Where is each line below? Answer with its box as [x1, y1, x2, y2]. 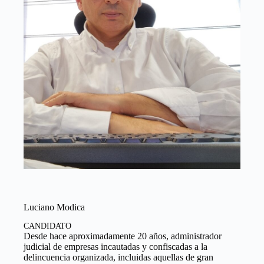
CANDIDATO [24, 222, 71, 231]
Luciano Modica [24, 202, 85, 213]
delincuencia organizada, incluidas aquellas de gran [24, 252, 213, 263]
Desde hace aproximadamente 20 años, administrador [24, 231, 222, 242]
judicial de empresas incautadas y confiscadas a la [24, 242, 207, 252]
